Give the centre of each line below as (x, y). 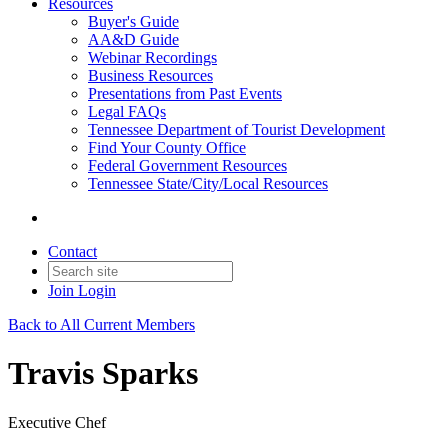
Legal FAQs (127, 111)
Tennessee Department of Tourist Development (236, 129)
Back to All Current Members (101, 324)
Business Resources (150, 75)
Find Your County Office (167, 147)
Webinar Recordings (152, 57)
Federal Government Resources (187, 165)
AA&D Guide (133, 39)
